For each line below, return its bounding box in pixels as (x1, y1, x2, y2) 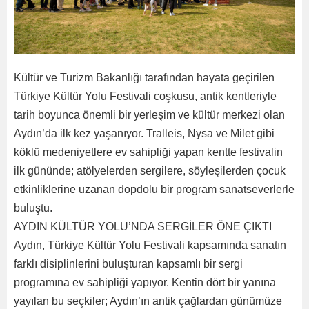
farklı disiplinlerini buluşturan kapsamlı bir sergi (14, 258, 243, 270)
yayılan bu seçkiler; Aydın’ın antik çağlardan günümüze (14, 295, 282, 307)
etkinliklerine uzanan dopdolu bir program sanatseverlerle (14, 183, 295, 195)
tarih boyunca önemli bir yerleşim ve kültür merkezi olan (14, 109, 285, 121)
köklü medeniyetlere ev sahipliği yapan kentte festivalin (14, 146, 283, 158)
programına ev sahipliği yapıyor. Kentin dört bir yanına (14, 277, 276, 288)
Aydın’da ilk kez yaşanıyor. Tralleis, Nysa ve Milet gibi (14, 128, 275, 139)
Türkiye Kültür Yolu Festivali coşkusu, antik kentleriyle (14, 90, 277, 102)
